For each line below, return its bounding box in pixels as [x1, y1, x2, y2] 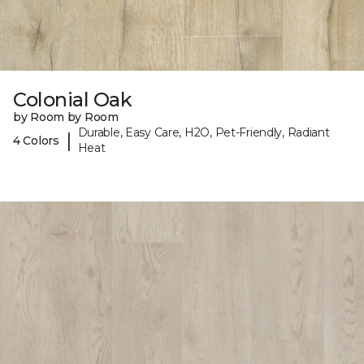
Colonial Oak [13, 88, 132, 112]
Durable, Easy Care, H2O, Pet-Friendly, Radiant [77, 125, 330, 141]
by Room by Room [13, 110, 119, 125]
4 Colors [13, 132, 59, 148]
